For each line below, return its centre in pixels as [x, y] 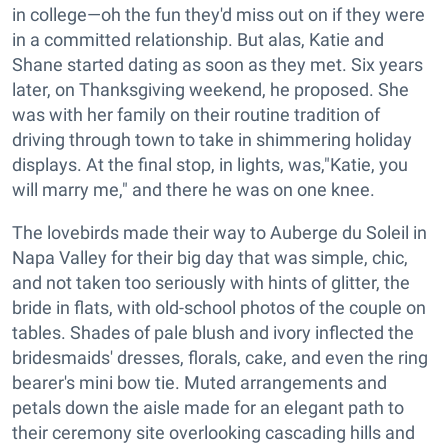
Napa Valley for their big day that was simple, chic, [210, 258]
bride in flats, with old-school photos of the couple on [219, 308]
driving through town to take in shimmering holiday [212, 140]
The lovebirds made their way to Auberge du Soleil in [219, 233]
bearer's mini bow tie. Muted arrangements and [199, 383]
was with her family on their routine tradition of [196, 115]
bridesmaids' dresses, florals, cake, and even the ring [220, 358]
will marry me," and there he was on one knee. [193, 190]
